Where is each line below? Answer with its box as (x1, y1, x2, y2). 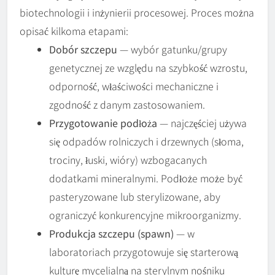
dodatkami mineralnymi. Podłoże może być (49, 170, 242, 185)
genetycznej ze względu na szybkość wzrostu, (49, 60, 247, 75)
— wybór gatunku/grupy (117, 41, 227, 56)
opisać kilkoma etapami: (20, 23, 128, 38)
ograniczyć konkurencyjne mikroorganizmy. (49, 207, 241, 222)
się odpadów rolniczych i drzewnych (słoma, (49, 133, 244, 149)
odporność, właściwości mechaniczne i (49, 78, 219, 93)
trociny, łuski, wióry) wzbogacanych (49, 152, 207, 167)
